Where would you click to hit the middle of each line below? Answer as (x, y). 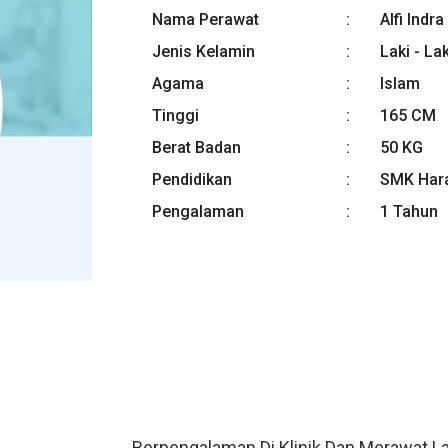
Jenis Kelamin (203, 51)
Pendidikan (192, 179)
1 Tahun (409, 211)
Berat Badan (196, 147)
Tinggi (175, 115)
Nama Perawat (205, 19)
